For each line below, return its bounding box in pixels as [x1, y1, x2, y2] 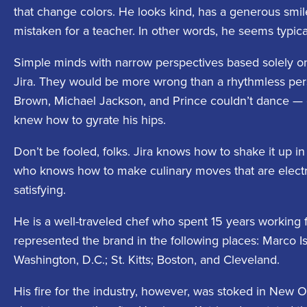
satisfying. [14, 181, 66, 199]
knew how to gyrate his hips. [14, 111, 166, 130]
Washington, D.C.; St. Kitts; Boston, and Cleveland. [14, 251, 280, 269]
